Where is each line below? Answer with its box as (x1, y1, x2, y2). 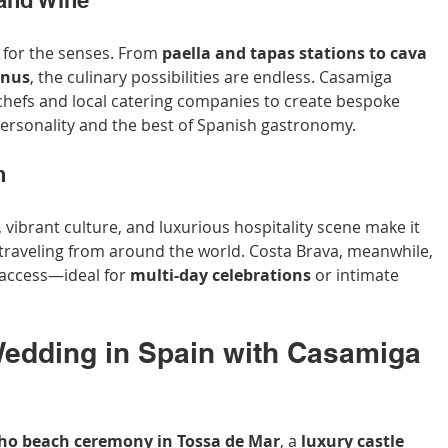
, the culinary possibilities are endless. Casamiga (30, 66, 396, 89)
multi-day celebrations (130, 264, 311, 287)
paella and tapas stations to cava (162, 42, 431, 65)
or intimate (311, 264, 403, 287)
